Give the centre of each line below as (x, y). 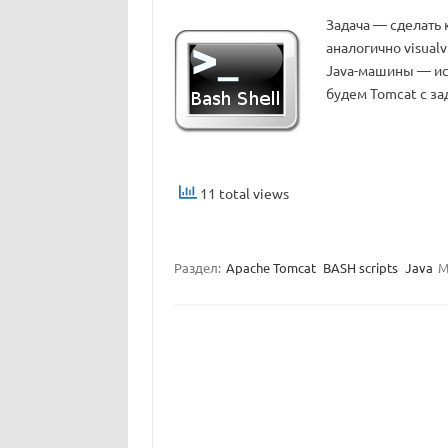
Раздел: (198, 268)
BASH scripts (360, 268)
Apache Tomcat (270, 268)
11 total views (242, 193)
